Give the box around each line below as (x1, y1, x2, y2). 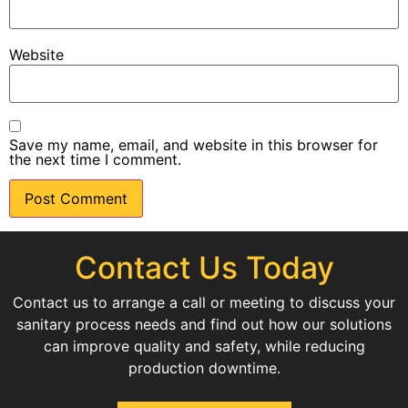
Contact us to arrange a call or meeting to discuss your (13, 293, 395, 312)
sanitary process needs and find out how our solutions (16, 315, 392, 334)
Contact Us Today (74, 249, 334, 287)
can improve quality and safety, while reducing (43, 337, 365, 356)
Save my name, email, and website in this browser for (9, 136, 378, 155)
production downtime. (127, 359, 280, 378)
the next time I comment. (9, 150, 181, 169)
